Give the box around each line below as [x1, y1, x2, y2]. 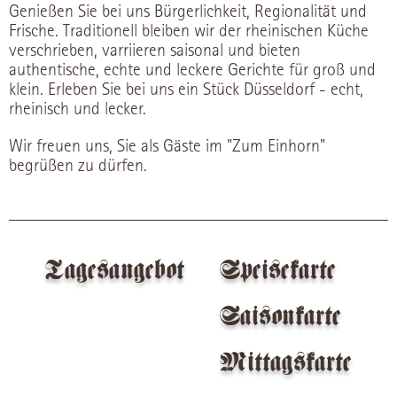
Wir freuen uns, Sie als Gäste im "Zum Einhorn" [9, 136, 325, 157]
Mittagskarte [220, 346, 353, 379]
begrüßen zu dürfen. [9, 155, 147, 176]
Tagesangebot [44, 254, 184, 287]
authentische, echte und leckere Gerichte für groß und [9, 59, 376, 81]
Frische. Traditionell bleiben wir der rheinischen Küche [9, 20, 369, 42]
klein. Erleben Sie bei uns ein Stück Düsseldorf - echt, [9, 79, 363, 100]
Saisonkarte [220, 300, 342, 333]
